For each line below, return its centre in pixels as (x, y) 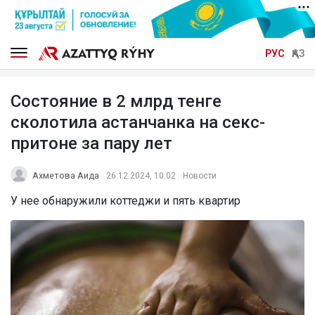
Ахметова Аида (66, 175)
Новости (200, 175)
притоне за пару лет (91, 143)
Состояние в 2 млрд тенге (116, 101)
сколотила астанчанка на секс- (138, 122)
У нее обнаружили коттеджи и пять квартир (126, 200)
